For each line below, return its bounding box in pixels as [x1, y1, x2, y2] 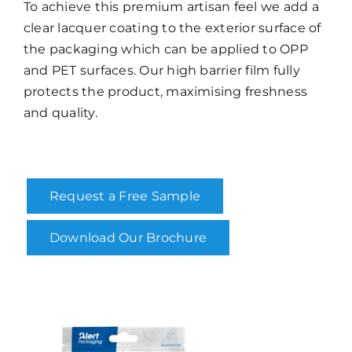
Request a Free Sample [49, 189, 201, 204]
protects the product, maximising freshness [23, 84, 308, 100]
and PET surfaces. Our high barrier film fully [23, 63, 300, 79]
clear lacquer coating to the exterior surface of [23, 20, 321, 36]
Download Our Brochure [49, 230, 207, 246]
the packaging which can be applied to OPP [23, 42, 308, 57]
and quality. [23, 105, 97, 121]
